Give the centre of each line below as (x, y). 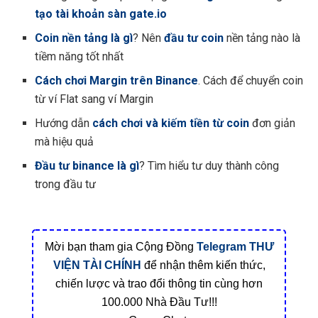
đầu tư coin (194, 38)
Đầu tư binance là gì (87, 165)
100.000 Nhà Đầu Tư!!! (159, 302)
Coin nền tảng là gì (84, 38)
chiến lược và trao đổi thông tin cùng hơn (159, 283)
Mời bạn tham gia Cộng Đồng (120, 246)
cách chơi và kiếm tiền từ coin (171, 123)
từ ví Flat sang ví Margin (94, 99)
